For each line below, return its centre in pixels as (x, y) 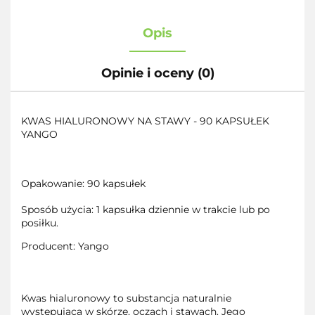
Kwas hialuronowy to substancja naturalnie (126, 298)
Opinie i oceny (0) (157, 73)
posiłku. (40, 223)
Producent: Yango (65, 246)
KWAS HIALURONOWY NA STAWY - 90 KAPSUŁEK (145, 121)
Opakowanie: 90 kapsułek (83, 184)
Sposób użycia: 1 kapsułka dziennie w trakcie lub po (146, 210)
